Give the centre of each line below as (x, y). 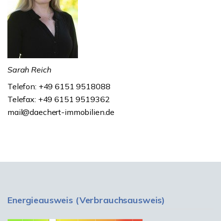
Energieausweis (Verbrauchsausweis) (86, 200)
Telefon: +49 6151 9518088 (59, 86)
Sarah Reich (29, 70)
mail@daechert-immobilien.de (61, 112)
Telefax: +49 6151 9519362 (59, 99)
